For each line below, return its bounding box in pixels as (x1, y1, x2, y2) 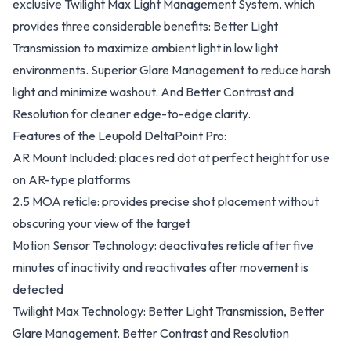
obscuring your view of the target (13, 215, 190, 231)
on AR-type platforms (13, 172, 131, 187)
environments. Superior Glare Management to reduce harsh (13, 62, 331, 78)
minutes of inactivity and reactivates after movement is (13, 259, 309, 275)
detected (13, 281, 63, 297)
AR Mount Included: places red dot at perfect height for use (13, 150, 330, 165)
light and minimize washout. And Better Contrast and (13, 84, 294, 100)
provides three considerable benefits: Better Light (13, 18, 278, 34)
